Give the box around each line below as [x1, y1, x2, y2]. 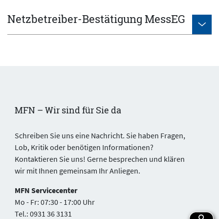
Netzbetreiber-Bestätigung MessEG [7, 11, 185, 26]
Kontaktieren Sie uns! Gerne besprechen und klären [15, 153, 185, 164]
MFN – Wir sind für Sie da [15, 104, 121, 116]
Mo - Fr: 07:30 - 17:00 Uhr [15, 197, 95, 207]
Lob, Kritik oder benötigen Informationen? [15, 142, 153, 152]
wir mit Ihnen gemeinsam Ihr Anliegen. [15, 165, 140, 175]
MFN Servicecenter [15, 185, 77, 195]
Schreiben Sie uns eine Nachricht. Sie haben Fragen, [15, 130, 185, 140]
